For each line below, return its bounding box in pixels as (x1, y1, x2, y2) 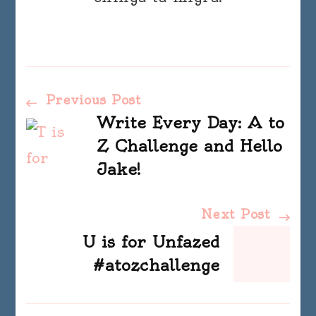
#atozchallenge (92, 255, 219, 276)
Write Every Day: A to (97, 113, 285, 133)
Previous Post (40, 92, 142, 109)
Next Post (200, 206, 276, 223)
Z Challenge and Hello (97, 136, 283, 157)
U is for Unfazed (82, 232, 219, 253)
